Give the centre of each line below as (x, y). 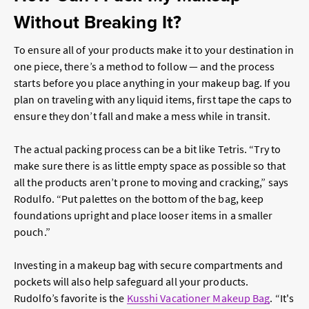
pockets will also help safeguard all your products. (131, 282)
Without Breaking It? (98, 22)
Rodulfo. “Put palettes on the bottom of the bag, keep (139, 199)
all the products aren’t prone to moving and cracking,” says (151, 182)
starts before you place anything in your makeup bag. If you (152, 83)
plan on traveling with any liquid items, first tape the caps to (153, 100)
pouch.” (32, 232)
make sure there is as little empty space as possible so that (150, 166)
